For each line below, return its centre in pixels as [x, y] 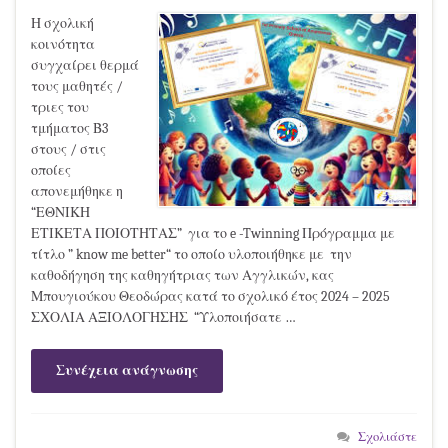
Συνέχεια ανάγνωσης [127, 370]
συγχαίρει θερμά [85, 65]
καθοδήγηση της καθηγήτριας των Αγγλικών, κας [182, 275]
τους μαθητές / [77, 86]
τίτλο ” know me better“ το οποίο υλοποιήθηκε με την [191, 254]
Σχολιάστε [387, 436]
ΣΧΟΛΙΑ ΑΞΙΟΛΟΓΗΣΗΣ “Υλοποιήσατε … [163, 317]
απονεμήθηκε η [77, 191]
